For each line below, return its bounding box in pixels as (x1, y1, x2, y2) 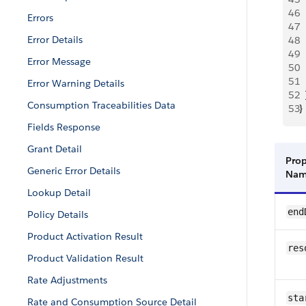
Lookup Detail (27, 186, 91, 199)
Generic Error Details (27, 165, 120, 177)
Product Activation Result (27, 230, 143, 242)
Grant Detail (27, 143, 82, 155)
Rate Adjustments (27, 274, 107, 286)
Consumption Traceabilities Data (27, 99, 176, 111)
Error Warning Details (27, 77, 124, 89)
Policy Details (27, 208, 88, 221)
